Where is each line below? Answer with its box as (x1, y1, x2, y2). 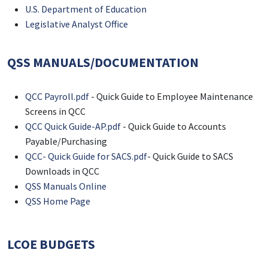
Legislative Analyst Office (25, 18, 128, 31)
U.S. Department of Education (25, 3, 147, 16)
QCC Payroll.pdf (25, 90, 89, 103)
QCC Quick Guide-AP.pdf (25, 120, 121, 133)
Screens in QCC (25, 105, 86, 118)
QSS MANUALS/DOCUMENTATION (7, 54, 199, 71)
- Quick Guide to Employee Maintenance (89, 90, 253, 103)
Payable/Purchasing (25, 135, 107, 148)
